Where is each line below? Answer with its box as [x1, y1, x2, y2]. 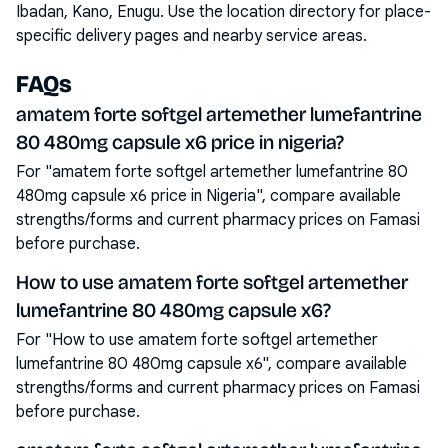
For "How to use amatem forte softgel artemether [16, 330, 378, 350]
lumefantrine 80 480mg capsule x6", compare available [16, 354, 407, 374]
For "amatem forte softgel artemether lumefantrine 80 [16, 162, 408, 182]
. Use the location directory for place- [160, 2, 431, 22]
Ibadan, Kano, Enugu [16, 2, 160, 22]
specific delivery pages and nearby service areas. [16, 26, 367, 46]
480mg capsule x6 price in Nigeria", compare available [16, 186, 401, 206]
